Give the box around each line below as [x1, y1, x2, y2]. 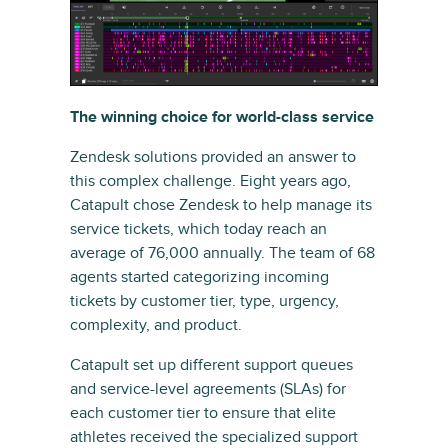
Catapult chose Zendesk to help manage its [70, 194, 372, 215]
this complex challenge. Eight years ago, [70, 170, 351, 191]
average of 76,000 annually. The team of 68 [70, 242, 375, 263]
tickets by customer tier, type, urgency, [70, 290, 339, 311]
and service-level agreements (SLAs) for [70, 378, 346, 399]
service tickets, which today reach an [70, 218, 327, 239]
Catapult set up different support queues [70, 354, 353, 375]
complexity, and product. [70, 314, 242, 335]
